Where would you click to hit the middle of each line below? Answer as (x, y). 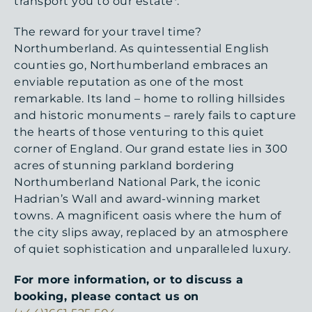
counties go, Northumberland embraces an (141, 65)
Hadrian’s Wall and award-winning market (138, 198)
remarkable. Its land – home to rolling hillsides (149, 98)
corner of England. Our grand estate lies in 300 (151, 148)
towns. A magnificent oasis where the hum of (148, 215)
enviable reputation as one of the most (129, 81)
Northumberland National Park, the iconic (137, 182)
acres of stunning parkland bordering (124, 165)
